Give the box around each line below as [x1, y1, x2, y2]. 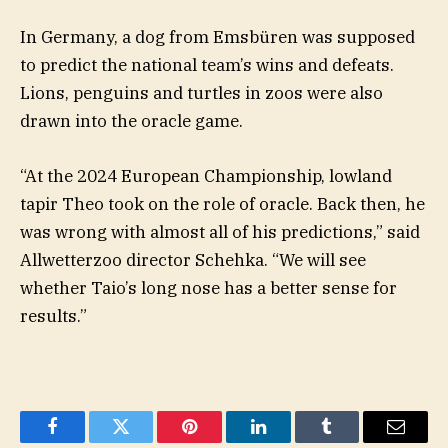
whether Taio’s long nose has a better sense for [20, 276, 397, 299]
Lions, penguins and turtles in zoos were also [20, 82, 383, 105]
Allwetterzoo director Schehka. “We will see [20, 248, 366, 271]
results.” [20, 304, 87, 327]
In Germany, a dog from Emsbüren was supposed [20, 26, 415, 49]
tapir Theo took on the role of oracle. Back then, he [20, 192, 425, 215]
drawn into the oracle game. [20, 110, 243, 133]
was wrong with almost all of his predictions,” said [20, 220, 420, 243]
